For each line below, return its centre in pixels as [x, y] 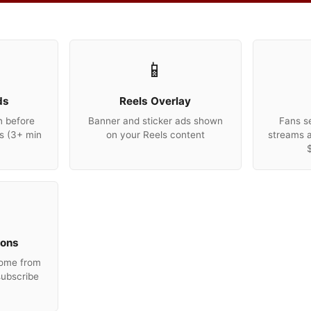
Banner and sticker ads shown [155, 121]
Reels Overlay [155, 101]
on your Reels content [155, 135]
